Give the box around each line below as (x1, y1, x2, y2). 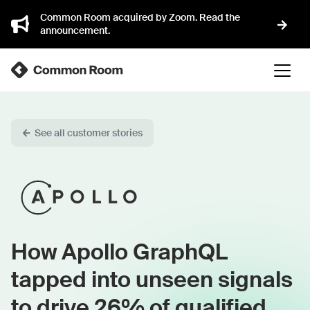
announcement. (40, 24, 110, 37)
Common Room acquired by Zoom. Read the (40, 11, 240, 24)
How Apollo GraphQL (11, 237, 228, 266)
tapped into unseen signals (11, 265, 293, 294)
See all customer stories (35, 127, 143, 139)
